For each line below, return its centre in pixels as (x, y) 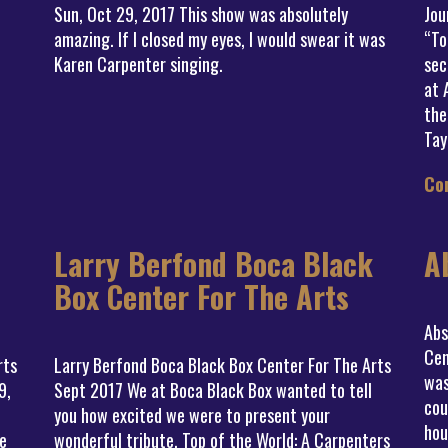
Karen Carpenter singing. (138, 64)
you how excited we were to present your (192, 415)
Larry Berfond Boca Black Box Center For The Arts (222, 365)
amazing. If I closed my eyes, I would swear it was (219, 39)
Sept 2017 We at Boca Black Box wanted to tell (213, 390)
